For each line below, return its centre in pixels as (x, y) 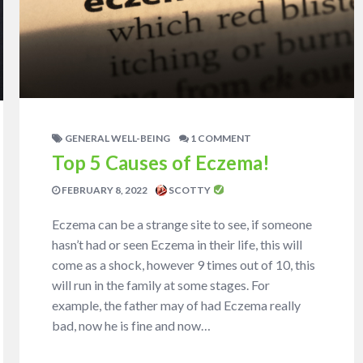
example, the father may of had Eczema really (177, 305)
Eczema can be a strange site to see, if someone (182, 224)
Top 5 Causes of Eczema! (161, 162)
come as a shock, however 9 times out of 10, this (184, 264)
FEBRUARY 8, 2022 (104, 190)
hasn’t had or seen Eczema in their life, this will (177, 244)
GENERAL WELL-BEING (118, 138)
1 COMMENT (220, 138)
